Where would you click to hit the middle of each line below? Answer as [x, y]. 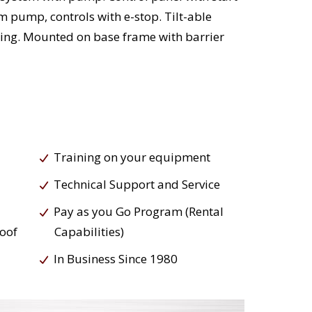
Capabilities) [89, 232]
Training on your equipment [132, 157]
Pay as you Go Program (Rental [138, 212]
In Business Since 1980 [115, 259]
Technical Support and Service [136, 185]
